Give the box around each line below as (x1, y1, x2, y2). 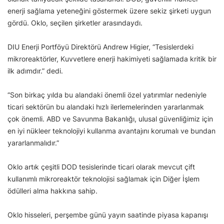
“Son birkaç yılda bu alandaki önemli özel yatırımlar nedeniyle (7, 90, 206, 99)
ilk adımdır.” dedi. (7, 66, 63, 75)
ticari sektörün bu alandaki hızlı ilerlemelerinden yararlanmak (7, 102, 204, 111)
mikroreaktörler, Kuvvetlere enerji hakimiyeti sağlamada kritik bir (7, 54, 216, 63)
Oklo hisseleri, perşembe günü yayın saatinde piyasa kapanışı (7, 210, 208, 219)
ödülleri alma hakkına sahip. (7, 186, 97, 195)
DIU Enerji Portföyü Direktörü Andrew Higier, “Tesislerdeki (7, 42, 193, 51)
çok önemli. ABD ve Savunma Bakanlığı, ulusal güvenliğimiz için (7, 114, 213, 123)
